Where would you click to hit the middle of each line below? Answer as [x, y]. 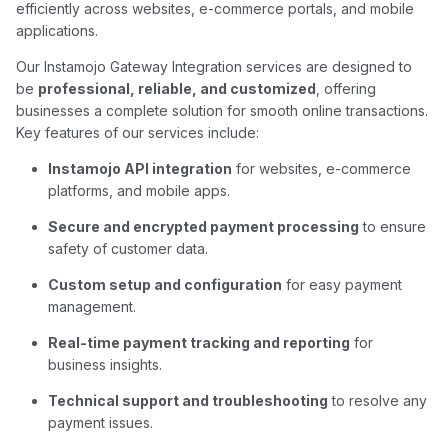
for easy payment [342, 284]
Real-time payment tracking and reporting [199, 342]
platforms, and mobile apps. [139, 190]
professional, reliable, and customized [177, 88]
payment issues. [101, 422]
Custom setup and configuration [165, 284]
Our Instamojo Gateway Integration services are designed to [214, 66]
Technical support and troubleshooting [188, 400]
